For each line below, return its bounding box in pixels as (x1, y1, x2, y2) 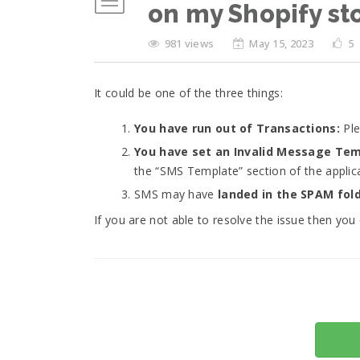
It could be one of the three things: (94, 85, 283, 100)
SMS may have (134, 186, 218, 202)
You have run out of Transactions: (134, 121, 340, 136)
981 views (164, 36, 217, 51)
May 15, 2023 (249, 36, 313, 51)
